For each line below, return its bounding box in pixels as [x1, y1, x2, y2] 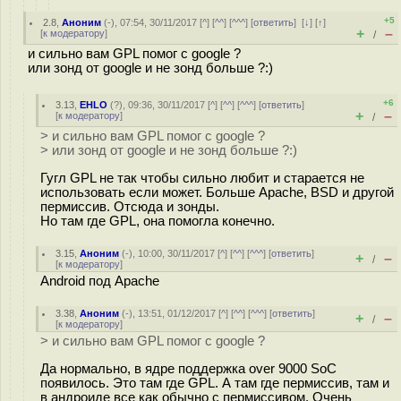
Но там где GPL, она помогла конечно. [40, 213, 275, 228]
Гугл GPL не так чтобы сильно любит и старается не [40, 170, 364, 185]
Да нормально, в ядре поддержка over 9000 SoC [40, 361, 337, 376]
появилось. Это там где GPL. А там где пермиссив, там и [40, 375, 389, 390]
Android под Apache [40, 274, 159, 288]
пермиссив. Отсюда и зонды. [40, 199, 219, 214]
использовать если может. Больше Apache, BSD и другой [40, 184, 394, 200]
